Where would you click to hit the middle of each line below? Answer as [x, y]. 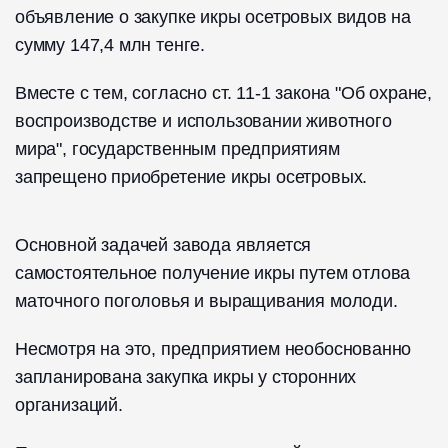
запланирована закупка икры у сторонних [186, 377]
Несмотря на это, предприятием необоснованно [213, 349]
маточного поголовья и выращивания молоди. [206, 301]
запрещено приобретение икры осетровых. [191, 177]
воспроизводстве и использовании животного [203, 121]
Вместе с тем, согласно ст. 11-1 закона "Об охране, [224, 93]
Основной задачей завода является [163, 245]
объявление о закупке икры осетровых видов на [213, 17]
